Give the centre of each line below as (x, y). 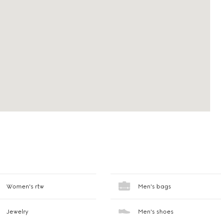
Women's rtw (25, 186)
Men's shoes (156, 212)
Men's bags (154, 186)
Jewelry (18, 212)
